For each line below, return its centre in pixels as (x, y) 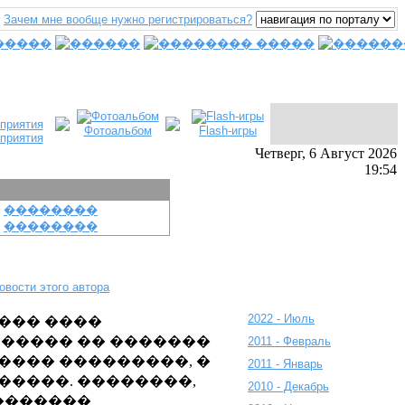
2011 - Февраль (289, 341)
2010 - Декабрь (288, 386)
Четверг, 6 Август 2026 (326, 153)
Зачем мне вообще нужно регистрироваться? (128, 19)
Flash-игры (228, 131)
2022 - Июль (281, 319)
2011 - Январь (285, 364)
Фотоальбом (118, 131)
